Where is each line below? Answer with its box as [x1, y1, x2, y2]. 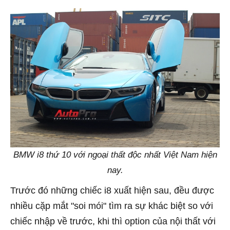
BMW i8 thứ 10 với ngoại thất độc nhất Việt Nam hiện [13, 150, 217, 160]
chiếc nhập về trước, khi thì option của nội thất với [10, 216, 216, 227]
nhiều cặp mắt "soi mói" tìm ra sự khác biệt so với [10, 201, 213, 212]
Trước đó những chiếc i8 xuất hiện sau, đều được [10, 185, 214, 196]
